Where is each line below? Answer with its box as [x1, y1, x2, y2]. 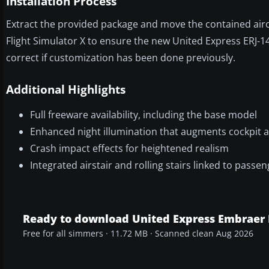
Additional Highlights [6, 81, 125, 97]
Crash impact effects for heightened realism [30, 141, 229, 155]
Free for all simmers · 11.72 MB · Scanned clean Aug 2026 [23, 228, 253, 239]
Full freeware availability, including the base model [30, 107, 257, 121]
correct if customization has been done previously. [6, 50, 235, 64]
